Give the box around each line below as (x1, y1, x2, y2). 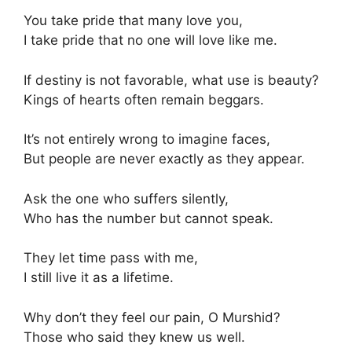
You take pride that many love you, (24, 13, 243, 28)
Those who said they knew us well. (24, 328, 245, 345)
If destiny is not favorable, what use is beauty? (24, 71, 319, 88)
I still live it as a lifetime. (24, 269, 174, 285)
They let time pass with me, (24, 250, 198, 266)
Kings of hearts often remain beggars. (24, 91, 264, 108)
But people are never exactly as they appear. (24, 151, 305, 167)
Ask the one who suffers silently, (24, 190, 229, 207)
